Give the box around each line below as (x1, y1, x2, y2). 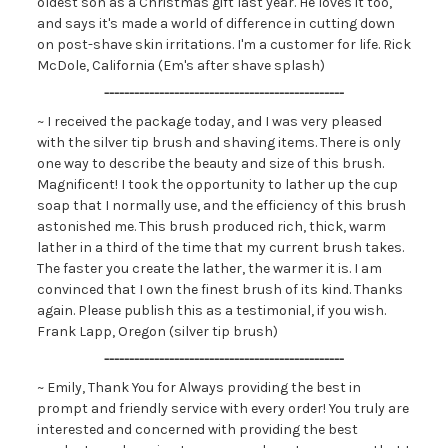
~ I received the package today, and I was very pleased (36, 113, 382, 130)
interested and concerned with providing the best (36, 421, 358, 438)
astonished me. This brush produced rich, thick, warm (36, 218, 386, 235)
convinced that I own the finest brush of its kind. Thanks (36, 281, 403, 298)
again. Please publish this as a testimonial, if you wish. (36, 302, 386, 319)
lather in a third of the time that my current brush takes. (36, 239, 404, 256)
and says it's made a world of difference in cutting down (36, 15, 395, 32)
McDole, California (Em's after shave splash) (36, 57, 325, 74)
